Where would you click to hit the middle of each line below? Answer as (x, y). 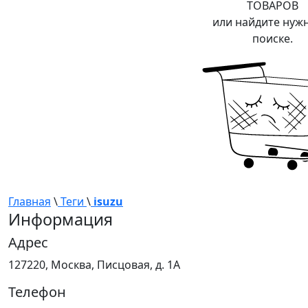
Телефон (37, 292)
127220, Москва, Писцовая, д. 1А (94, 265)
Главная (30, 202)
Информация (60, 220)
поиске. (272, 39)
